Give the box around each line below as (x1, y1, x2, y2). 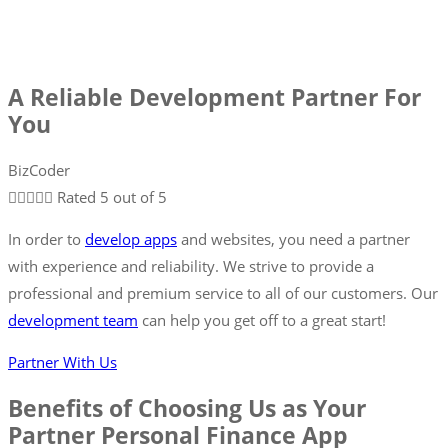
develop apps (85, 229, 177, 250)
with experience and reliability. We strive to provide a (8, 256, 374, 277)
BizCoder (8, 160, 70, 181)
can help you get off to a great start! (138, 310, 386, 331)
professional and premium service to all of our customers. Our (8, 283, 438, 304)
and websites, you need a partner (177, 229, 410, 250)
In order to (8, 229, 85, 250)
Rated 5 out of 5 (57, 187, 167, 208)
